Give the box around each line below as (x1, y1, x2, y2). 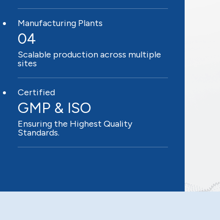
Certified (18, 86, 55, 98)
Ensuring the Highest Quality (18, 118, 132, 129)
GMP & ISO (18, 98, 91, 117)
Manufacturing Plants (18, 17, 103, 28)
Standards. (18, 127, 59, 138)
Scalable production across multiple (18, 49, 161, 60)
